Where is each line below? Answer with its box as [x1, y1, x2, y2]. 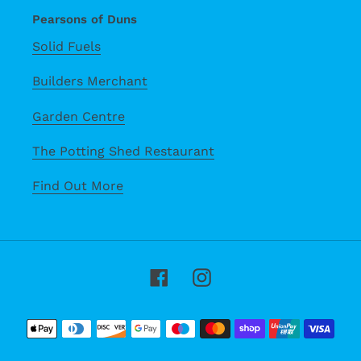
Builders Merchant [32, 73, 147, 89]
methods [180, 331, 239, 348]
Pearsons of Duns [32, 12, 137, 27]
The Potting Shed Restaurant [32, 143, 214, 159]
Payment [180, 311, 239, 328]
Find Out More [32, 178, 123, 194]
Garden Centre [32, 108, 125, 124]
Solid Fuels [32, 38, 101, 54]
